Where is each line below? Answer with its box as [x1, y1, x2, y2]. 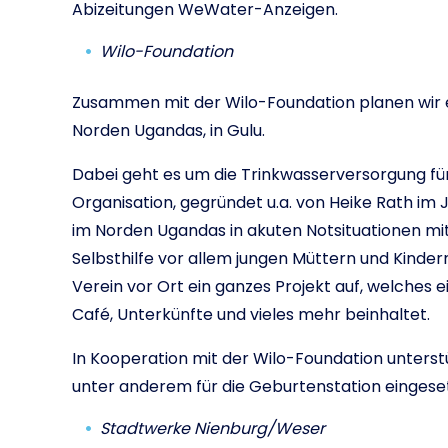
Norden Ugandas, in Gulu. [72, 119, 265, 142]
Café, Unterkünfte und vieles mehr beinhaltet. [72, 303, 430, 326]
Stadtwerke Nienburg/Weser [100, 417, 325, 440]
